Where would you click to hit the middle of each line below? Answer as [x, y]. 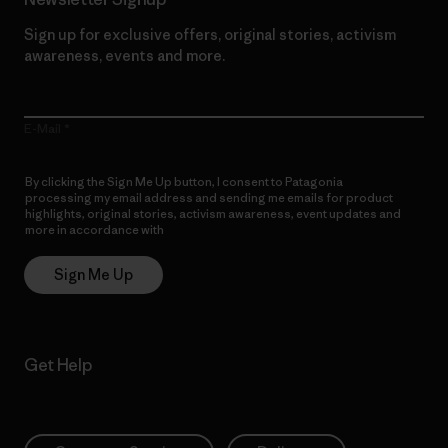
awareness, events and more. [124, 56]
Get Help [58, 365]
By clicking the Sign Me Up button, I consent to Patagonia [184, 182]
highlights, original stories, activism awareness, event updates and [213, 214]
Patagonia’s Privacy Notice [241, 230]
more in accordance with [95, 230]
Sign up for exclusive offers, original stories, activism [210, 35]
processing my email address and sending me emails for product [209, 198]
